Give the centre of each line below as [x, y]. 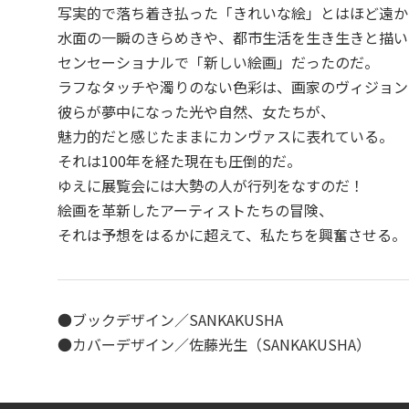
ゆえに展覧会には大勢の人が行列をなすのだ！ [211, 185]
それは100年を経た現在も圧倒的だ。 [180, 161]
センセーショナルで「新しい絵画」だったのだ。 [219, 62]
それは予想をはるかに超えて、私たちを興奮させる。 [232, 235]
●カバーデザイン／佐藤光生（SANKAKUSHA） [215, 344]
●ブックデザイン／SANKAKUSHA [171, 320]
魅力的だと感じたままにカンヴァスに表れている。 [226, 136]
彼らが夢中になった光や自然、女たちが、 [197, 111]
